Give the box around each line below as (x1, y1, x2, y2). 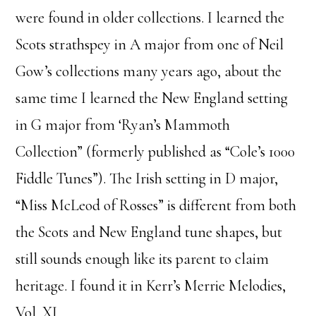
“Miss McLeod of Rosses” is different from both (16, 196, 297, 214)
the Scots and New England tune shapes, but (16, 223, 283, 241)
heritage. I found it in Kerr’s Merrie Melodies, (16, 276, 286, 295)
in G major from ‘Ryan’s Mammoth (16, 116, 231, 134)
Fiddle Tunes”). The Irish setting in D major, (16, 169, 279, 188)
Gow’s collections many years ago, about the (16, 62, 282, 80)
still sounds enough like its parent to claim (16, 250, 269, 268)
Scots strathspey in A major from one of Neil (16, 35, 284, 54)
